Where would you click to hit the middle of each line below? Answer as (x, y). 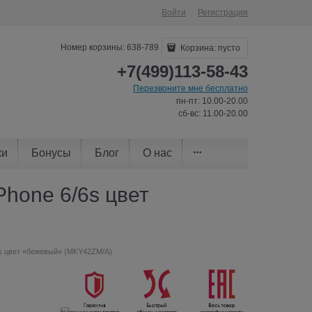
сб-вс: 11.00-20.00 (213, 114)
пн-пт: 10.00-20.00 (212, 101)
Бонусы (51, 153)
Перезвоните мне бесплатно (190, 88)
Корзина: (198, 48)
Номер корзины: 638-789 (110, 48)
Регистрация (223, 13)
